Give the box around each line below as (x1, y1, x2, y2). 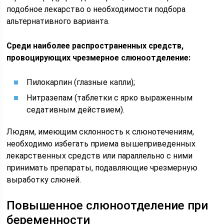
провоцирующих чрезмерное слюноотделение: (6, 53, 191, 62)
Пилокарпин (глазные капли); (26, 77, 135, 87)
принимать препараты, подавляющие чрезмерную (6, 163, 198, 172)
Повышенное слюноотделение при (6, 198, 208, 212)
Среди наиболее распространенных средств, (6, 41, 184, 50)
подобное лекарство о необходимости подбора (6, 4, 186, 14)
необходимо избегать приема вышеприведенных (6, 139, 196, 148)
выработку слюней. (6, 175, 81, 184)
